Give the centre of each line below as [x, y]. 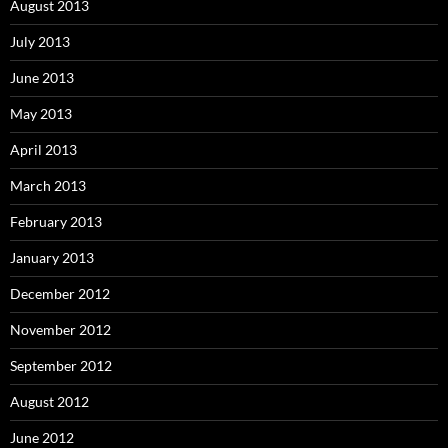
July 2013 [40, 41]
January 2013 [52, 257]
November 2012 [60, 329]
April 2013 [43, 149]
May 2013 [41, 113]
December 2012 [60, 293]
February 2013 [56, 221]
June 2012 [42, 437]
